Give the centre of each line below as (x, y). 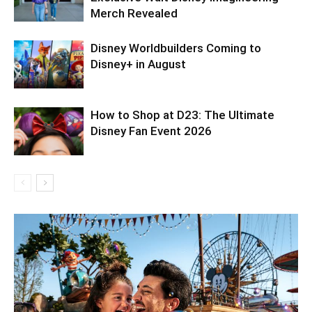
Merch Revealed (134, 13)
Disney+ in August (138, 64)
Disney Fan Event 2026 (151, 131)
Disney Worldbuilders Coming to (176, 48)
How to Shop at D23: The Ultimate (182, 115)
